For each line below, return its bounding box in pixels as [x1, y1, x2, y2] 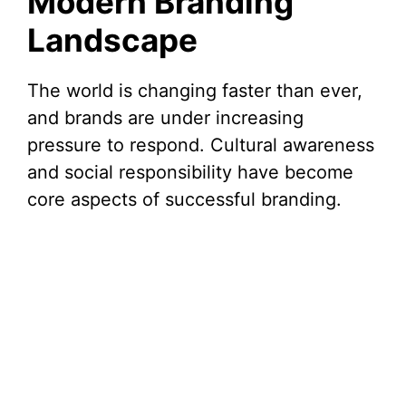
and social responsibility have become [27, 161, 353, 184]
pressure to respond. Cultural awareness [27, 134, 374, 157]
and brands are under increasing [27, 107, 304, 130]
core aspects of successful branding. [27, 188, 342, 211]
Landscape [27, 21, 198, 60]
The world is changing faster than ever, [27, 80, 362, 102]
